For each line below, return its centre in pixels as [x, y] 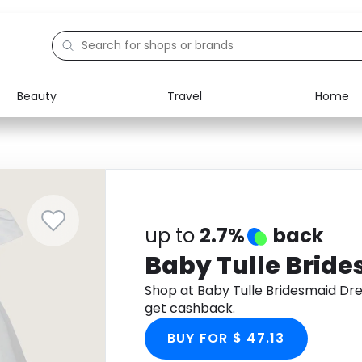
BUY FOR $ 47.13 [226, 338]
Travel [184, 96]
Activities [75, 200]
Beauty [37, 96]
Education [78, 163]
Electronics [80, 126]
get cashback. [189, 308]
